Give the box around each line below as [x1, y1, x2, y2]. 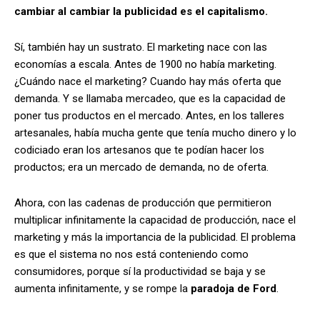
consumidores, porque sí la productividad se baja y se [14, 264, 266, 278]
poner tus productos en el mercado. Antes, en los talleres [14, 109, 284, 122]
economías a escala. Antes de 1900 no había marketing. [14, 57, 276, 71]
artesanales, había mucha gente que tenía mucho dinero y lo [14, 126, 296, 139]
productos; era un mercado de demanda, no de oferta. [14, 160, 269, 174]
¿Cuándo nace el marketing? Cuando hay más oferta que [14, 74, 281, 88]
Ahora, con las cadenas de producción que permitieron [14, 196, 271, 209]
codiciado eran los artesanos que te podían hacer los [14, 143, 264, 156]
